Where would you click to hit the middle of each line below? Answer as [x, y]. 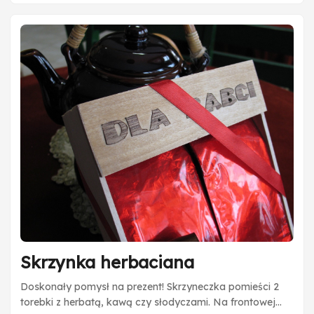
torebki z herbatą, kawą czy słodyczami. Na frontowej [148, 302]
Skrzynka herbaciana [107, 262]
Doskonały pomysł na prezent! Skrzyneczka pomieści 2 [150, 286]
